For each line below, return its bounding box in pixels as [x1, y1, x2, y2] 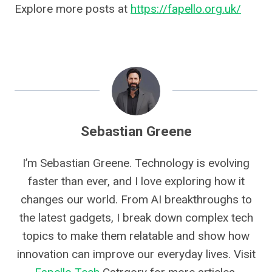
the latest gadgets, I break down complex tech [19, 211, 253, 225]
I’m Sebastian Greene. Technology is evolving [22, 156, 250, 171]
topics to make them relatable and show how [22, 229, 250, 243]
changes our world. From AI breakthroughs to [20, 192, 252, 207]
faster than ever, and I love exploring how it [27, 174, 245, 189]
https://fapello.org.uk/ [131, 2, 241, 16]
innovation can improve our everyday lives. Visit [16, 247, 256, 262]
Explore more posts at [15, 2, 131, 16]
